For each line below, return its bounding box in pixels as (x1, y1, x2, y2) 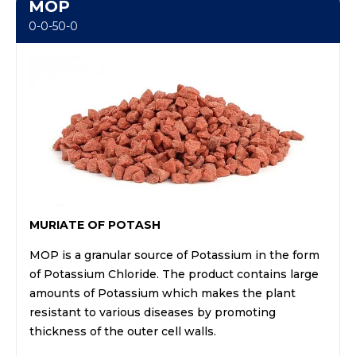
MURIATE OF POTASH (29, 217, 161, 232)
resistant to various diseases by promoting (29, 304, 276, 319)
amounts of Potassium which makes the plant (29, 285, 296, 300)
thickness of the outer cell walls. (29, 323, 216, 339)
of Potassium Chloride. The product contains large (29, 266, 319, 281)
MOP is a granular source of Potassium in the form (29, 247, 319, 262)
